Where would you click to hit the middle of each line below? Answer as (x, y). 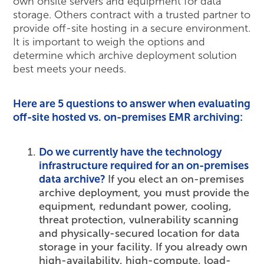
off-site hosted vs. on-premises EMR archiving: (128, 118)
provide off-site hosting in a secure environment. (132, 29)
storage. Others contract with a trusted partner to (132, 15)
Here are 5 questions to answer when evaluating (132, 104)
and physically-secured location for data (140, 234)
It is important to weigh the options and (109, 42)
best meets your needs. (70, 69)
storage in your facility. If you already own (143, 247)
